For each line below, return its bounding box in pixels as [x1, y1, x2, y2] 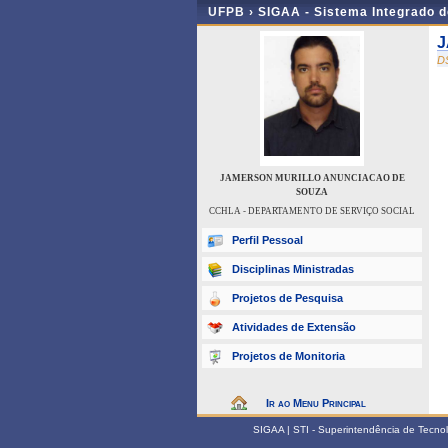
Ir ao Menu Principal [266, 397, 366, 409]
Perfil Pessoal [232, 234, 303, 246]
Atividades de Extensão [232, 321, 356, 333]
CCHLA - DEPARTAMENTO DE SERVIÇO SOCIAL [209, 206, 415, 216]
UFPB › [208, 5, 258, 19]
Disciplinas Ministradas [232, 263, 354, 275]
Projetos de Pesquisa [232, 292, 343, 304]
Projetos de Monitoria [232, 350, 345, 362]
